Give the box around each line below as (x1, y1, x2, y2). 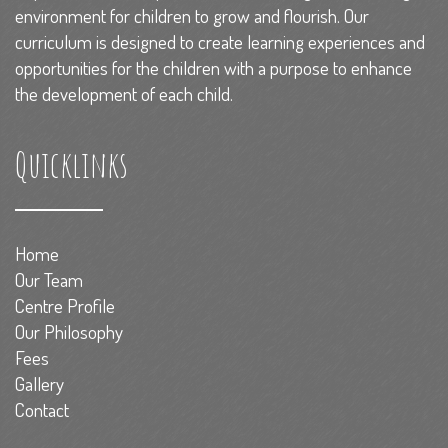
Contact (15, 397, 69, 422)
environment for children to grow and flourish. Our (15, 3, 369, 28)
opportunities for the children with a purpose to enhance (15, 55, 412, 80)
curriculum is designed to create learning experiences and (15, 29, 425, 54)
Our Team (15, 267, 83, 292)
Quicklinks (15, 141, 128, 187)
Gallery (15, 371, 64, 396)
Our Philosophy (15, 319, 123, 344)
